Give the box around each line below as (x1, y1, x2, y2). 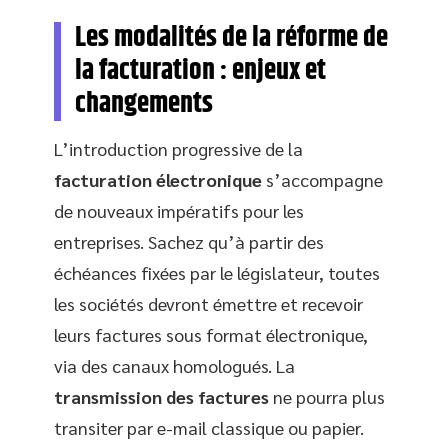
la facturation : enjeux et (75, 50, 326, 92)
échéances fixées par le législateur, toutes (54, 261, 380, 284)
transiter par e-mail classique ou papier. (54, 416, 364, 439)
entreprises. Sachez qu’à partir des (54, 230, 324, 253)
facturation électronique (54, 168, 262, 191)
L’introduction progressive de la (54, 137, 303, 160)
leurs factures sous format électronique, (54, 323, 368, 346)
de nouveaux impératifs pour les (54, 199, 304, 222)
